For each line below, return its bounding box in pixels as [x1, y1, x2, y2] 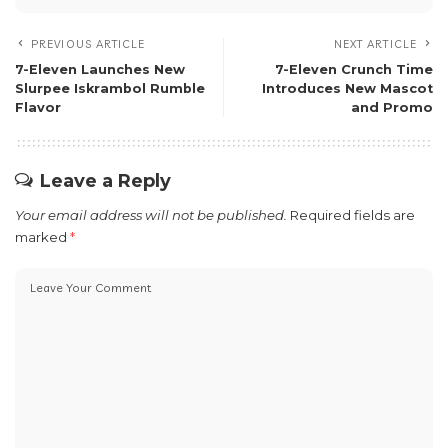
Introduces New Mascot [262, 81, 433, 97]
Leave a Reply [40, 170, 171, 193]
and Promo [351, 100, 433, 116]
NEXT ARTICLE [333, 37, 417, 52]
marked [15, 229, 70, 246]
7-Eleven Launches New [15, 62, 185, 78]
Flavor [15, 100, 61, 116]
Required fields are [290, 207, 415, 224]
